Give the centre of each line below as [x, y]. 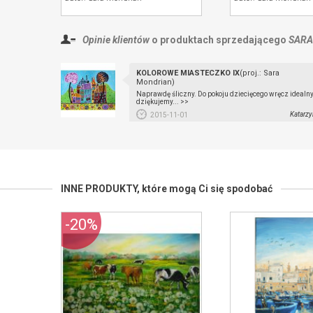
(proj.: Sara [260, 73]
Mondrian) [155, 82]
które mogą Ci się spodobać [207, 189]
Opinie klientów [116, 40]
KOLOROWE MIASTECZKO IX [188, 73]
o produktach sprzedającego [219, 40]
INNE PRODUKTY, [101, 189]
